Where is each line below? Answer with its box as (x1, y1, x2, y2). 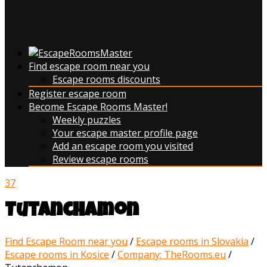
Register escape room (29, 87, 126, 100)
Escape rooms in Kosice (5, 247, 109, 261)
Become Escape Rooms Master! (29, 100, 167, 113)
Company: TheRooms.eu (117, 247, 226, 261)
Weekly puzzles (52, 113, 121, 126)
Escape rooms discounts (52, 73, 160, 86)
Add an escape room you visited (52, 139, 193, 153)
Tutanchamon (5, 202, 139, 222)
